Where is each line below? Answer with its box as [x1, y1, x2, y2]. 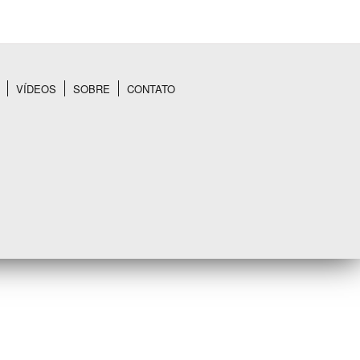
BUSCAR [208, 166, 254, 182]
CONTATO [127, 81, 175, 96]
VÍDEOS [16, 81, 56, 96]
